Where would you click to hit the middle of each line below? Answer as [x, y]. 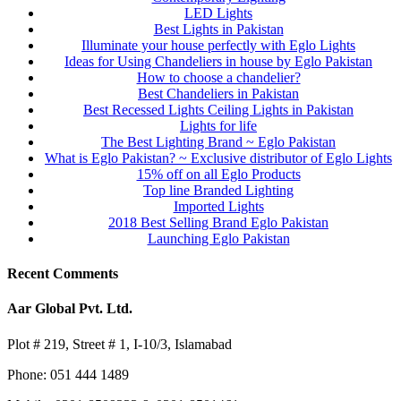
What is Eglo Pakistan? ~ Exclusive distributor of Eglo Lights [218, 158]
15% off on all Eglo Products [218, 174]
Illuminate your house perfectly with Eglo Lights [218, 45]
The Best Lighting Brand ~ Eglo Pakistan [218, 141]
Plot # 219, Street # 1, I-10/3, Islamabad [119, 344]
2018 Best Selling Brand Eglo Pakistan [218, 222]
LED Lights [218, 13]
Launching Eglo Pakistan [218, 238]
